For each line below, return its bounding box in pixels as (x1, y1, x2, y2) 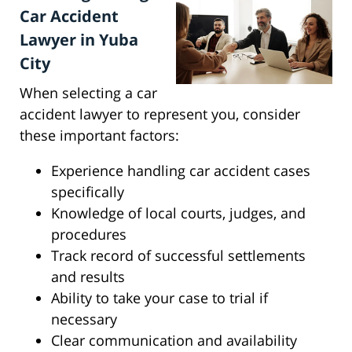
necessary (51, 310, 117, 329)
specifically (51, 182, 124, 202)
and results (51, 267, 125, 287)
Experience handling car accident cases (51, 161, 310, 181)
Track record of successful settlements (51, 246, 306, 266)
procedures (51, 225, 126, 244)
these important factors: (20, 126, 179, 145)
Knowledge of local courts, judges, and (51, 203, 306, 223)
